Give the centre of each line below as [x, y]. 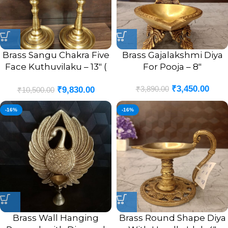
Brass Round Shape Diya [172, 218]
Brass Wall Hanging [56, 218]
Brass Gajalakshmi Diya [172, 55]
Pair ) [56, 79]
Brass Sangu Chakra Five [56, 55]
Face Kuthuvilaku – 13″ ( [56, 67]
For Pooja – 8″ [172, 67]
